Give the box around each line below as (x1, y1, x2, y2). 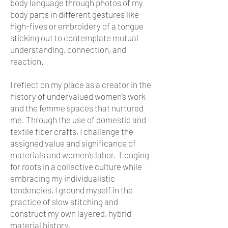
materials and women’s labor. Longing (10, 149, 149, 160)
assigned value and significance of (10, 137, 136, 148)
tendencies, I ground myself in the (10, 184, 133, 195)
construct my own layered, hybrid (10, 208, 131, 218)
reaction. (10, 55, 44, 66)
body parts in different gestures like (10, 9, 139, 19)
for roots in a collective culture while (10, 161, 142, 172)
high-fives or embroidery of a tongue (10, 20, 144, 31)
